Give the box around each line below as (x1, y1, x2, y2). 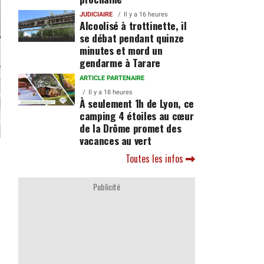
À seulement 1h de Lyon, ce (79, 95, 194, 111)
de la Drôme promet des (79, 120, 181, 136)
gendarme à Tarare (79, 55, 161, 70)
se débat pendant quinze (79, 30, 184, 45)
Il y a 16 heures (123, 11, 168, 18)
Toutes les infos (126, 151, 186, 166)
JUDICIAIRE (79, 11, 113, 18)
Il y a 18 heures (88, 88, 133, 96)
